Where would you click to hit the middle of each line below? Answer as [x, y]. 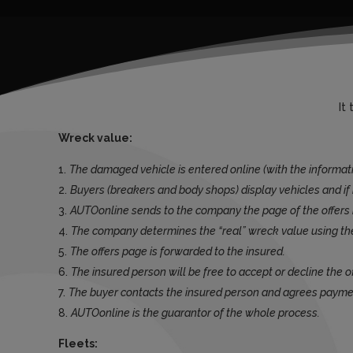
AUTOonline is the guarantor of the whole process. [195, 313]
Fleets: [78, 344]
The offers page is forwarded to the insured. [177, 252]
